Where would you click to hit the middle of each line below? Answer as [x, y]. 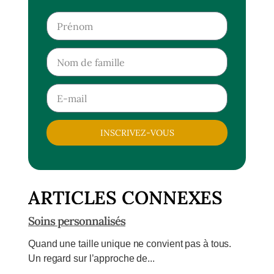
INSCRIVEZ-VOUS [137, 133]
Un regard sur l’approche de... [91, 259]
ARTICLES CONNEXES [126, 198]
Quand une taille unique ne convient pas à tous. [130, 244]
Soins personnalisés [77, 221]
